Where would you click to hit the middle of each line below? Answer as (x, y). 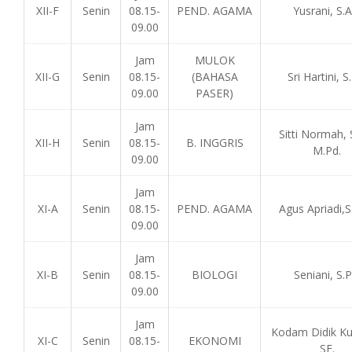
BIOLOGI (214, 275)
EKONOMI (214, 341)
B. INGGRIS (214, 143)
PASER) (214, 93)
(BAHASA (214, 77)
